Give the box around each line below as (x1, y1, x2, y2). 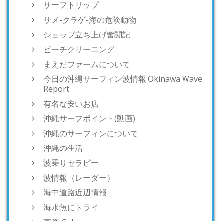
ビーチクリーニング (43, 44, 114, 55)
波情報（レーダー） (43, 172, 114, 184)
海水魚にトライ (43, 202, 99, 213)
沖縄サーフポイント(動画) (43, 113, 135, 124)
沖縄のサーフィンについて (43, 128, 138, 139)
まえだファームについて (43, 59, 130, 70)
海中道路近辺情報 (43, 187, 107, 198)
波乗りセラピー (43, 157, 99, 169)
